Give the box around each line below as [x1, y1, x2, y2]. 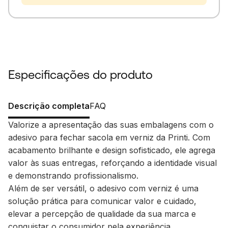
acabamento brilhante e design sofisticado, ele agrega [8, 145, 215, 155]
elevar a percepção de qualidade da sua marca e [8, 208, 196, 219]
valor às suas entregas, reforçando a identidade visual [8, 157, 217, 168]
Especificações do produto [8, 67, 153, 81]
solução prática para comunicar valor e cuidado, [8, 195, 196, 206]
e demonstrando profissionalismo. [8, 170, 138, 181]
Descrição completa [8, 101, 90, 111]
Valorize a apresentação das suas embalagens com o [8, 119, 214, 130]
